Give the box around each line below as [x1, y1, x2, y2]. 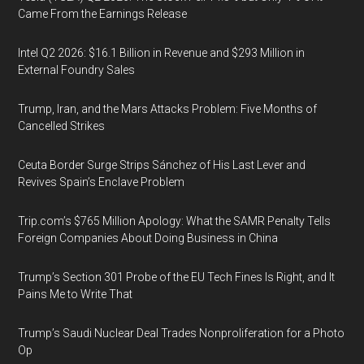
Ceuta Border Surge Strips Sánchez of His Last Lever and [18, 158, 306, 171]
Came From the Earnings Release [18, 7, 188, 20]
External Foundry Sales [18, 63, 136, 76]
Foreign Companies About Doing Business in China [18, 232, 279, 245]
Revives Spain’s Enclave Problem [18, 175, 185, 188]
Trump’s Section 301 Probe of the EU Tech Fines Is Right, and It [18, 271, 336, 284]
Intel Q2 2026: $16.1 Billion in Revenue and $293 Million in [18, 46, 305, 59]
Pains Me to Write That [18, 288, 133, 301]
